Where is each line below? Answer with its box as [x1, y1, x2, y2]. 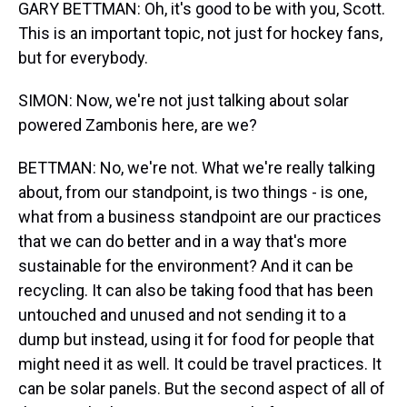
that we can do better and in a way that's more [18, 232, 347, 251]
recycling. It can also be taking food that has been [18, 281, 373, 300]
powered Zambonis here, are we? [18, 115, 257, 134]
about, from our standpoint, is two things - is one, [18, 183, 367, 202]
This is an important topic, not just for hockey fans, [18, 24, 382, 43]
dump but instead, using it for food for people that [18, 330, 374, 349]
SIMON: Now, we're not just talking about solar [18, 91, 349, 110]
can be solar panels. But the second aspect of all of [18, 379, 385, 398]
